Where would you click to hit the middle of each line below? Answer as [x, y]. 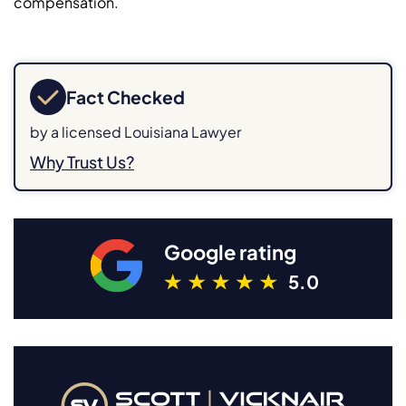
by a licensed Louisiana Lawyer [135, 131]
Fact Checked [126, 97]
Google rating [230, 251]
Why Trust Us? [82, 161]
